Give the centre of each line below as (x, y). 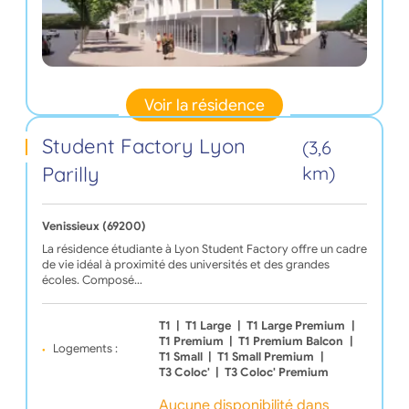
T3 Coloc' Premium (277, 372)
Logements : (85, 349)
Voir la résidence (204, 105)
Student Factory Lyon (143, 146)
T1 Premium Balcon (291, 341)
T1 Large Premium (296, 325)
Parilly (70, 174)
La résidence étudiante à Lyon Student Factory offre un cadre (204, 249)
